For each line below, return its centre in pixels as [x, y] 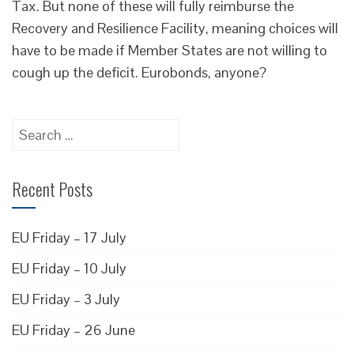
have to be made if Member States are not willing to [169, 50]
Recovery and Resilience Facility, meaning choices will [175, 28]
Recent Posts [52, 188]
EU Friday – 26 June [73, 330]
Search [32, 129]
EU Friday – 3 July [66, 299]
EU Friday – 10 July [69, 268]
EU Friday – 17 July [69, 237]
